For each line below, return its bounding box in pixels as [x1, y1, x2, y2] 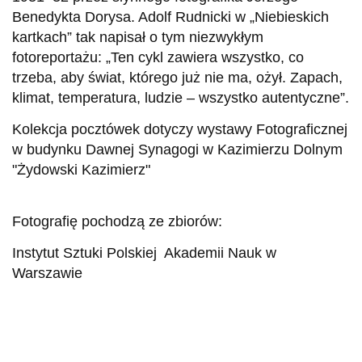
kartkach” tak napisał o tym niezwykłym [12, 28, 263, 45]
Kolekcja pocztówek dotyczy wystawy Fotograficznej [12, 120, 347, 137]
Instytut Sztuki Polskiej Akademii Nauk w [12, 244, 276, 261]
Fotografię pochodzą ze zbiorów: [12, 213, 222, 229]
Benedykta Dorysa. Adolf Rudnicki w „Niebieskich [12, 8, 329, 25]
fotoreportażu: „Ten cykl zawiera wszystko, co [12, 48, 304, 65]
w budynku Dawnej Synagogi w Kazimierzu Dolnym [12, 141, 343, 158]
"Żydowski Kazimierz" [12, 161, 150, 178]
